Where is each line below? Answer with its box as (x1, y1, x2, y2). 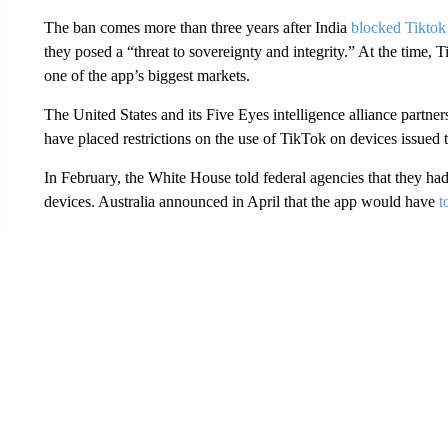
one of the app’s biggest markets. (43, 67, 250, 84)
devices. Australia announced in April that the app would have (43, 193, 439, 210)
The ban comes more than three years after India (43, 19, 351, 36)
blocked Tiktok (350, 19, 446, 36)
